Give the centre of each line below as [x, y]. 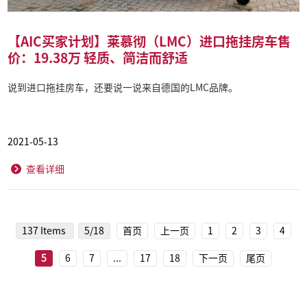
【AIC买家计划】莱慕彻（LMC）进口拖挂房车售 [149, 41]
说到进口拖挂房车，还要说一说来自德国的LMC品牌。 [123, 88]
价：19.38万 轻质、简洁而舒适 [98, 58]
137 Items [45, 231]
